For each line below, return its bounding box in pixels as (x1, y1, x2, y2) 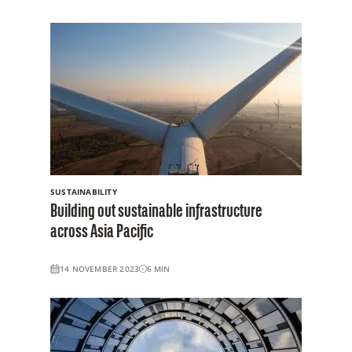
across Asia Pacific (50, 222, 153, 242)
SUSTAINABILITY (50, 185, 117, 197)
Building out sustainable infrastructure (50, 202, 262, 222)
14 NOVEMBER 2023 (60, 262, 140, 274)
